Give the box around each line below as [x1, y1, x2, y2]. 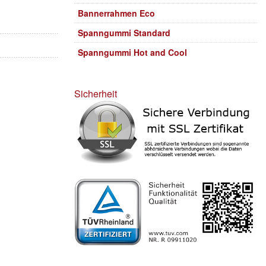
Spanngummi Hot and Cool [78, 46, 188, 58]
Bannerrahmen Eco [78, 7, 156, 19]
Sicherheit [74, 87, 118, 100]
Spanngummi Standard [78, 27, 171, 39]
